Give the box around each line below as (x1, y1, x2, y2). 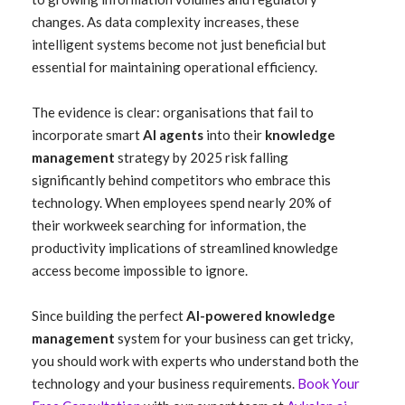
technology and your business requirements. (32, 375, 297, 391)
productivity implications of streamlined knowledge (32, 240, 338, 256)
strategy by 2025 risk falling (115, 149, 288, 165)
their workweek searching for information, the (32, 217, 306, 233)
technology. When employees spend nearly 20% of (32, 194, 332, 211)
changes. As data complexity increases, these (32, 14, 299, 30)
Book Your (297, 375, 360, 391)
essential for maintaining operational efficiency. (32, 59, 317, 75)
